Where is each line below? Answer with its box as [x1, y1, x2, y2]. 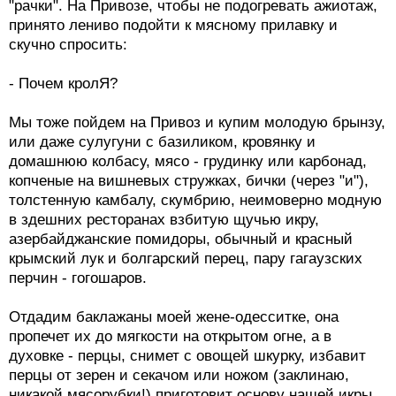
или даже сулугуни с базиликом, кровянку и [9, 133, 316, 151]
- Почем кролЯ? [9, 75, 118, 93]
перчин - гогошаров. [9, 270, 147, 287]
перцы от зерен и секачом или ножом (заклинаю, [9, 367, 349, 385]
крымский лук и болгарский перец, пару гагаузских [9, 250, 362, 268]
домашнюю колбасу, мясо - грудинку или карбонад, [9, 153, 367, 171]
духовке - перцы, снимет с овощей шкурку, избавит [9, 347, 366, 365]
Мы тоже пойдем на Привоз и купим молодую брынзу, [9, 114, 385, 132]
